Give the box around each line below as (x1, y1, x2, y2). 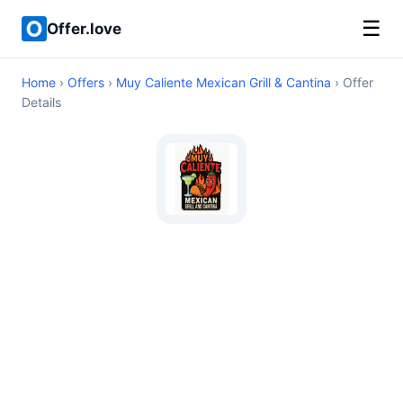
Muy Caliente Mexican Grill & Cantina (116, 75, 331, 90)
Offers (67, 75, 104, 90)
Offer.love (47, 19, 121, 38)
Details (22, 94, 61, 110)
